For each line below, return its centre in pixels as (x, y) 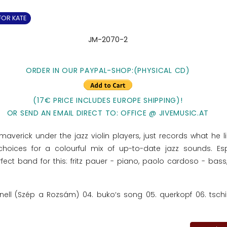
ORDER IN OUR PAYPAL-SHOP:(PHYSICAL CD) (108, 70)
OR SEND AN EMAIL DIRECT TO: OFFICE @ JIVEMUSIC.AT (108, 113)
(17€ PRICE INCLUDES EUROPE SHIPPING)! (108, 100)
